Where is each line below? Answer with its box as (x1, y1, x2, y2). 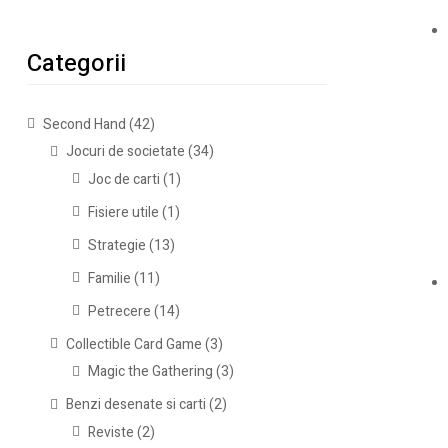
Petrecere (88, 300, 152, 322)
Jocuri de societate (65, 141, 185, 163)
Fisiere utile (88, 201, 160, 223)
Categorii (27, 45, 126, 81)
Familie (88, 267, 132, 289)
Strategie (88, 234, 147, 256)
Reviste (88, 422, 135, 444)
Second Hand (43, 113, 126, 135)
